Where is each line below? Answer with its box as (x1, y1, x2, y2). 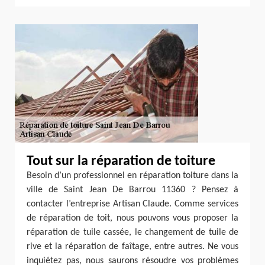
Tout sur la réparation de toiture (27, 154, 215, 169)
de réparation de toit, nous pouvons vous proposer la (27, 214, 238, 223)
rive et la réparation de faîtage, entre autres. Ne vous (27, 242, 238, 251)
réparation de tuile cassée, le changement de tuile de (27, 228, 238, 237)
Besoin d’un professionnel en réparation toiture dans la (27, 171, 238, 180)
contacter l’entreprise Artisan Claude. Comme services (27, 199, 238, 209)
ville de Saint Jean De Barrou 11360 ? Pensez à (27, 185, 238, 195)
